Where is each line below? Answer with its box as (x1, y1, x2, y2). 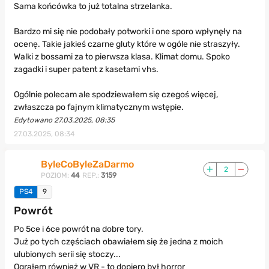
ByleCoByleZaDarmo (40, 159, 134, 171)
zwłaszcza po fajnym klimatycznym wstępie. (13, 102, 184, 113)
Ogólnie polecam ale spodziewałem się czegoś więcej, (13, 89, 218, 100)
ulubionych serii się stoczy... (13, 249, 121, 260)
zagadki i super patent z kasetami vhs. (13, 64, 159, 75)
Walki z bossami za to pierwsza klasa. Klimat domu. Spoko (13, 52, 230, 62)
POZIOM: (40, 171, 69, 180)
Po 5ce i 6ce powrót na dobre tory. (13, 224, 144, 235)
